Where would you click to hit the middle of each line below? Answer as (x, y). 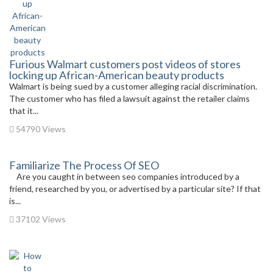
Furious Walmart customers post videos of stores (125, 64)
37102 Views (40, 219)
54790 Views (40, 129)
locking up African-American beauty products (117, 75)
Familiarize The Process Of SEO (84, 165)
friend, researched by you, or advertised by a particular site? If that (135, 189)
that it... (24, 111)
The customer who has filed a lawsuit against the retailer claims (129, 98)
